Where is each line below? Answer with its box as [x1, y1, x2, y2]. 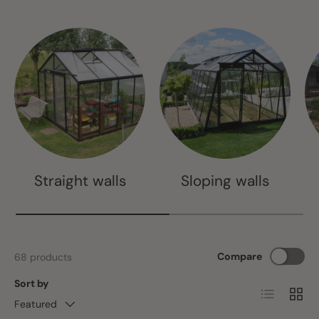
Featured [14, 298, 57, 311]
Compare [217, 249, 263, 263]
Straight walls [33, 171, 126, 191]
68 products [14, 251, 72, 264]
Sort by [14, 277, 49, 291]
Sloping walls [181, 171, 269, 191]
